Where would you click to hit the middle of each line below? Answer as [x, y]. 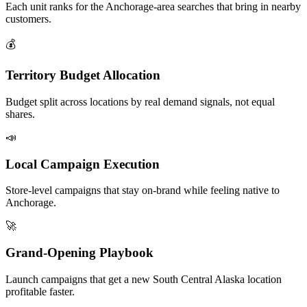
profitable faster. [40, 291]
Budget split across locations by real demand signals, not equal [140, 101]
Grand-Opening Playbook [79, 253]
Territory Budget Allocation [83, 75]
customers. [28, 19]
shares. [20, 114]
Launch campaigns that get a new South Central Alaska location [144, 279]
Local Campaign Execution [83, 164]
